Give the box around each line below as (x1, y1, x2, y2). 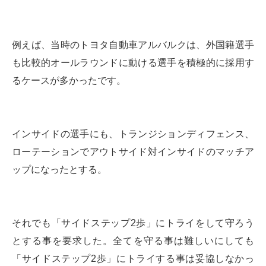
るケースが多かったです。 (12, 75, 126, 85)
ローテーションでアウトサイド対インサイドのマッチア (12, 146, 254, 157)
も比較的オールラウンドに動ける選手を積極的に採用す (12, 57, 254, 68)
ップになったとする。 (12, 164, 107, 175)
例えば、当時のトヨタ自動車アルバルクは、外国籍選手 (12, 39, 254, 50)
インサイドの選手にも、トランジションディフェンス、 (12, 128, 254, 139)
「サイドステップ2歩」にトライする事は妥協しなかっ (12, 253, 254, 264)
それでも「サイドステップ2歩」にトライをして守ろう (12, 217, 254, 228)
